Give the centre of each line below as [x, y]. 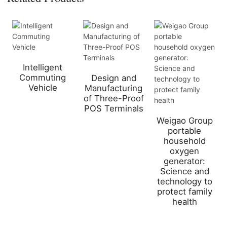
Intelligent [43, 68]
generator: [184, 161]
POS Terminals [113, 109]
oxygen [184, 151]
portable [184, 131]
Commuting [43, 78]
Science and [184, 172]
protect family [184, 192]
